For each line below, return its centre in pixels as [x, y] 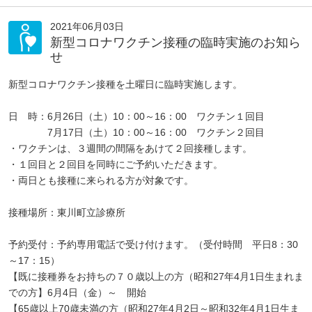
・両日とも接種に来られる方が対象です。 [101, 180]
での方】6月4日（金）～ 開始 [77, 292]
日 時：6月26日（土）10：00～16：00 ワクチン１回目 [136, 116]
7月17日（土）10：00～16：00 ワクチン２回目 [136, 132]
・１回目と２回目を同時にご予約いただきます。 [116, 164]
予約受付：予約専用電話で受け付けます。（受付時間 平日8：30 [153, 244]
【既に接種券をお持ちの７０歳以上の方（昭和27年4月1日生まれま [156, 276]
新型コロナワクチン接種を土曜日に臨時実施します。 [125, 84]
